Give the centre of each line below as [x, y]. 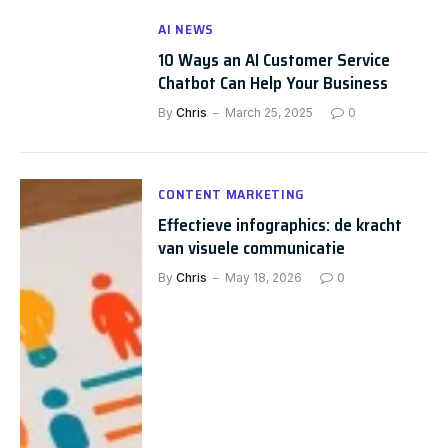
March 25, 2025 [269, 112]
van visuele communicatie [252, 248]
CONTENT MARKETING [232, 194]
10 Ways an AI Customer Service [274, 60]
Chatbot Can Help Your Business [273, 83]
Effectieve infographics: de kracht [280, 225]
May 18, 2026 [264, 277]
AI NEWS [186, 29]
